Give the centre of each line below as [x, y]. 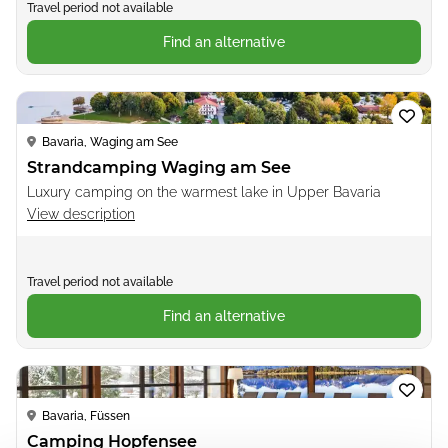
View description [81, 213]
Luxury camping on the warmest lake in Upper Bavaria [204, 191]
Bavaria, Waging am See [110, 141]
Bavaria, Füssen [86, 415]
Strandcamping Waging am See [159, 167]
